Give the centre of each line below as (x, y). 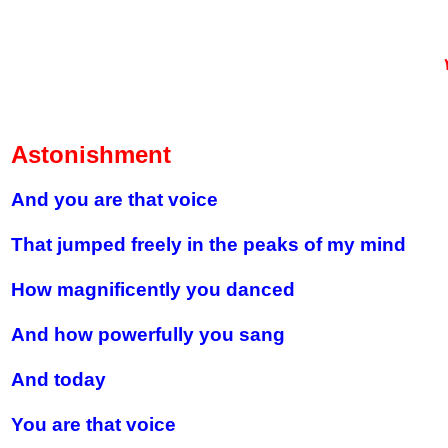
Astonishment (91, 154)
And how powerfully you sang (148, 334)
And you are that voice (114, 199)
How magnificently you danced (153, 289)
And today (58, 379)
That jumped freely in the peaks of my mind (208, 244)
